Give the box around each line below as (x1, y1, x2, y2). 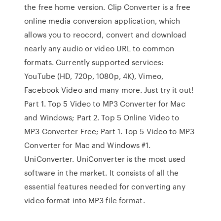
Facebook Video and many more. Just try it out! (24, 84, 193, 95)
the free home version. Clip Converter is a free (24, 1, 190, 12)
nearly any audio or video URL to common (24, 43, 175, 54)
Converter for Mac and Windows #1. (24, 140, 151, 150)
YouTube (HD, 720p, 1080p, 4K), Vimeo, (24, 71, 163, 81)
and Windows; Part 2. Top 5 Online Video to (24, 112, 180, 123)
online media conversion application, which (24, 15, 181, 26)
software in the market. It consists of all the (24, 167, 179, 178)
